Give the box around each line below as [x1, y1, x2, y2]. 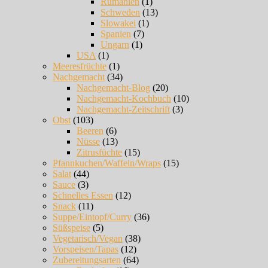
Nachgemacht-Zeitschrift [77, 104, 170, 115]
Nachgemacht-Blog [77, 83, 150, 93]
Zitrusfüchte [77, 147, 122, 158]
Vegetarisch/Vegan [53, 233, 123, 244]
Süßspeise [53, 223, 90, 233]
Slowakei [100, 18, 136, 29]
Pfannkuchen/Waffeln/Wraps [53, 158, 161, 169]
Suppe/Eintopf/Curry [53, 212, 132, 223]
